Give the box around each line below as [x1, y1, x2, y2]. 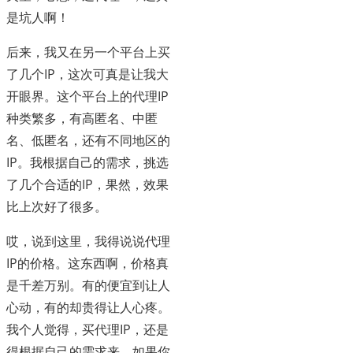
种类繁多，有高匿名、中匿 [6, 110, 158, 128]
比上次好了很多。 [6, 198, 107, 216]
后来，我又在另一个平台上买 [6, 43, 170, 61]
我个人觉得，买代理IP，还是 [6, 321, 169, 339]
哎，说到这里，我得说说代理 [6, 232, 170, 251]
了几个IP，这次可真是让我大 [6, 65, 169, 84]
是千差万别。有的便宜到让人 [6, 277, 170, 295]
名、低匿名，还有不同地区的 [6, 132, 170, 150]
